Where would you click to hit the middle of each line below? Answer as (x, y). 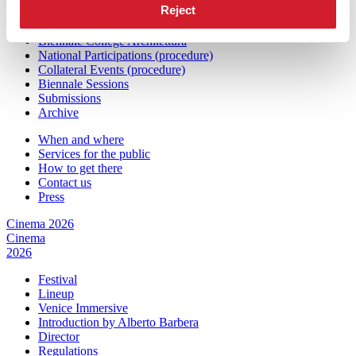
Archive (58, 113)
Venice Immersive (83, 308)
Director (59, 337)
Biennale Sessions (83, 84)
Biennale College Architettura (112, 41)
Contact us (65, 183)
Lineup (56, 294)
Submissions (70, 99)
